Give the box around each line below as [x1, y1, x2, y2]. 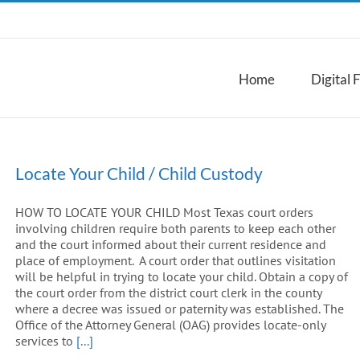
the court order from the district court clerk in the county [15, 284, 321, 301]
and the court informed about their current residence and [15, 236, 326, 252]
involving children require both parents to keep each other [15, 220, 336, 236]
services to [15, 333, 76, 349]
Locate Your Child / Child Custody [15, 163, 263, 183]
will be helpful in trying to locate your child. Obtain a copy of [15, 268, 348, 284]
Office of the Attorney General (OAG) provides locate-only [15, 317, 325, 333]
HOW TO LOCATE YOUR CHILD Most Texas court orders [15, 204, 313, 220]
